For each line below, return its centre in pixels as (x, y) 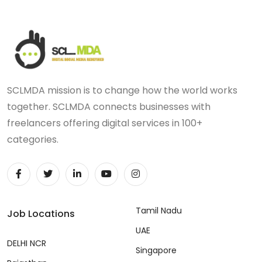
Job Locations (41, 214)
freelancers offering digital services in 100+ (105, 123)
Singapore (156, 251)
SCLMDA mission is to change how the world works (122, 91)
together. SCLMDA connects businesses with (109, 107)
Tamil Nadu (159, 211)
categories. (33, 140)
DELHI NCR (27, 244)
